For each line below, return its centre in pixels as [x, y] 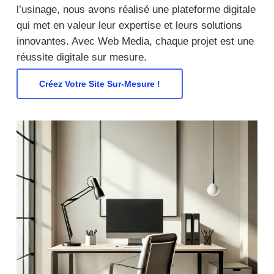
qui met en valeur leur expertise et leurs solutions [129, 25]
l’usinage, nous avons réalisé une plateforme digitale [136, 9]
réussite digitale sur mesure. [81, 57]
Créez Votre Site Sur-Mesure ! [99, 83]
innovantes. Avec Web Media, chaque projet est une [135, 41]
